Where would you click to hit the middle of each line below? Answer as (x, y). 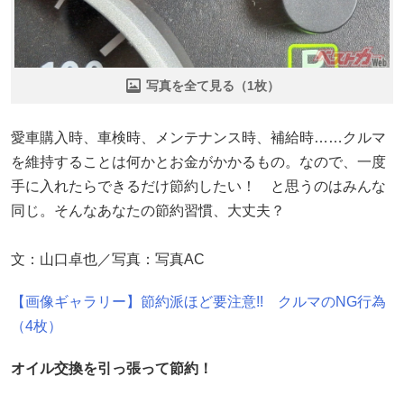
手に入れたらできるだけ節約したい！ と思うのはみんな (198, 186)
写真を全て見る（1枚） (213, 85)
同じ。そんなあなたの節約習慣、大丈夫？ (148, 210)
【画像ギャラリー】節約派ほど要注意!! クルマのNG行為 (198, 301)
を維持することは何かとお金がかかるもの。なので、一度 (198, 161)
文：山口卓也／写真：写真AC (108, 259)
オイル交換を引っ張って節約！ (112, 368)
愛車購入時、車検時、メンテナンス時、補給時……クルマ (198, 137)
